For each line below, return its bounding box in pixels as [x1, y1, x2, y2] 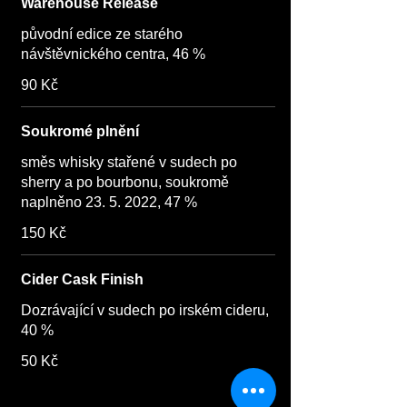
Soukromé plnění [21, 124, 139, 139]
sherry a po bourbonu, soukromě [21, 174, 229, 190]
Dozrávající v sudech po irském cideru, [21, 303, 269, 318]
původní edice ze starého [21, 26, 183, 42]
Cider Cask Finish [21, 272, 144, 287]
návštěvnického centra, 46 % [21, 46, 205, 62]
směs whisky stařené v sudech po [21, 154, 237, 170]
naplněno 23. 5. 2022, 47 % [21, 194, 197, 210]
